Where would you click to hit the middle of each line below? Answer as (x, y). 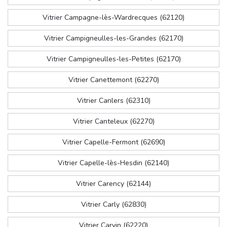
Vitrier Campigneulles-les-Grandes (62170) (113, 39)
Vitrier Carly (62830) (113, 205)
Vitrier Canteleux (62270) (113, 122)
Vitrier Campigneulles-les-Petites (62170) (113, 59)
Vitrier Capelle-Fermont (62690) (113, 142)
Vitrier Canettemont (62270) (113, 80)
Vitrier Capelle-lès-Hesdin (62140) (113, 163)
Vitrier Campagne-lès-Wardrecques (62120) (113, 18)
